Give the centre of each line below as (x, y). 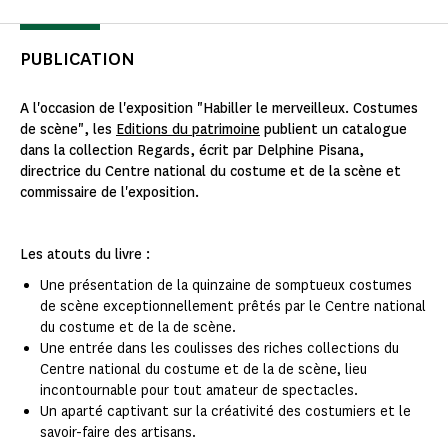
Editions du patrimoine (188, 129)
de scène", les (68, 129)
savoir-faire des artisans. (118, 432)
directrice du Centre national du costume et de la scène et (210, 171)
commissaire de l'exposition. (109, 192)
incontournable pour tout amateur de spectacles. (199, 390)
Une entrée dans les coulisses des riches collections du (219, 348)
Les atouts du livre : (85, 254)
